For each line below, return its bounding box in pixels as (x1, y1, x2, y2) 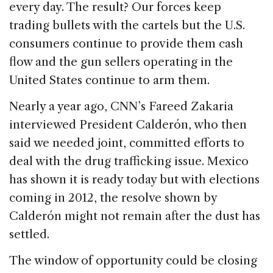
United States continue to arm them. (9, 73, 210, 87)
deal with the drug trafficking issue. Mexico (9, 154, 249, 168)
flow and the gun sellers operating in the (9, 54, 233, 69)
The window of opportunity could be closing (9, 253, 257, 268)
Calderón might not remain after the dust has (9, 208, 260, 223)
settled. (9, 227, 49, 241)
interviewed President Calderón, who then (9, 117, 247, 132)
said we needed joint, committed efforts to (9, 135, 244, 150)
